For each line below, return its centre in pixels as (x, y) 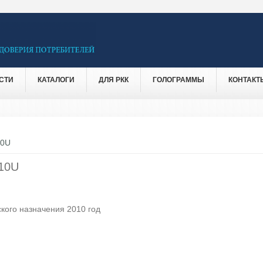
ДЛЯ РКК (114, 80)
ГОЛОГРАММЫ (178, 80)
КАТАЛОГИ (56, 80)
